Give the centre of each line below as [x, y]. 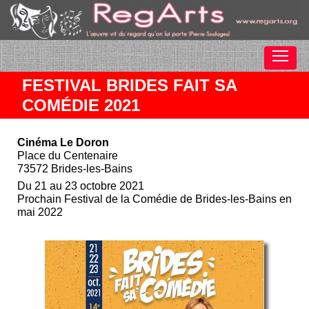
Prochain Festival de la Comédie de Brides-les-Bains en [154, 199]
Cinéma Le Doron [63, 142]
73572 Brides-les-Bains [75, 168]
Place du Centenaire [68, 155]
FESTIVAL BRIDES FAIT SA [129, 85]
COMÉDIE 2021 [81, 105]
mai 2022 [40, 212]
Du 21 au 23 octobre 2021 [81, 186]
